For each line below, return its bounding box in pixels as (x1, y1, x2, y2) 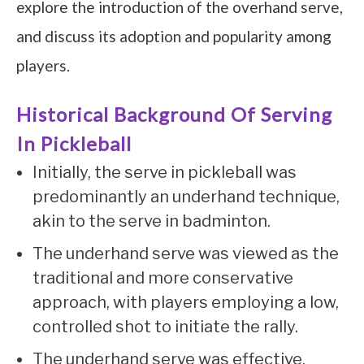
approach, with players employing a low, (32, 292, 339, 313)
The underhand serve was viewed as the (32, 244, 339, 264)
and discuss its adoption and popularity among (16, 27, 331, 46)
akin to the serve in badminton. (32, 211, 271, 232)
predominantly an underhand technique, (32, 187, 340, 207)
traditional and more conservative (32, 268, 293, 288)
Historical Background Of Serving (16, 102, 332, 127)
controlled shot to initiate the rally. (32, 317, 298, 337)
